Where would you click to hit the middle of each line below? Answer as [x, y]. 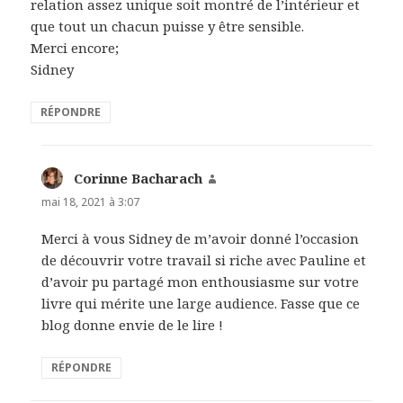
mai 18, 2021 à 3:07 [91, 201]
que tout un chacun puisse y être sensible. [168, 26]
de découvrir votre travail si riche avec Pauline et [204, 260]
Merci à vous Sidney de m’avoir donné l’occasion [201, 239]
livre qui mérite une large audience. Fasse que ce [201, 304]
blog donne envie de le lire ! [133, 325]
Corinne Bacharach [139, 178]
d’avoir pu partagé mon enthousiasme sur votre [201, 282]
